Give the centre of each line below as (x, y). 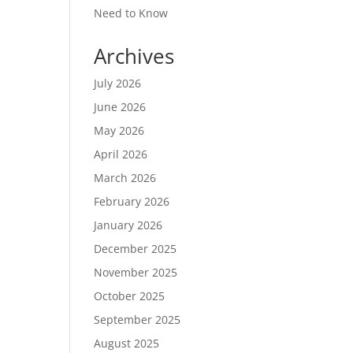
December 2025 (136, 248)
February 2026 (132, 201)
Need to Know (131, 13)
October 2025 (130, 295)
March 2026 (125, 177)
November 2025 (136, 272)
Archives (134, 56)
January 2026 (128, 225)
